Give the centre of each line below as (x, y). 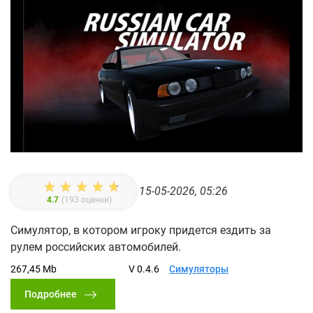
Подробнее (51, 294)
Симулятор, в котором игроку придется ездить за (141, 231)
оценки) (95, 200)
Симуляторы (199, 269)
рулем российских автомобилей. (96, 247)
